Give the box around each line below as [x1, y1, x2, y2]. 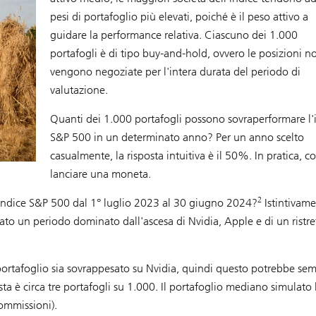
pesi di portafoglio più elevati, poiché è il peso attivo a [49, 10, 308, 24]
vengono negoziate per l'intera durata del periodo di [49, 65, 300, 79]
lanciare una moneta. [49, 167, 151, 181]
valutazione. [49, 83, 108, 97]
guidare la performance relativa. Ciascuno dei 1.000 [49, 28, 298, 42]
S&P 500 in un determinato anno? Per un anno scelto [49, 130, 304, 145]
